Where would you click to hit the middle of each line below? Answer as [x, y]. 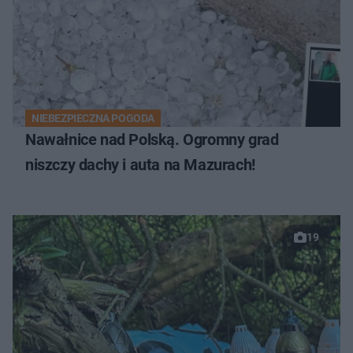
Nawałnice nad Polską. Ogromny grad [152, 139]
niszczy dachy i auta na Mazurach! [140, 164]
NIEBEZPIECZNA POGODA [93, 118]
